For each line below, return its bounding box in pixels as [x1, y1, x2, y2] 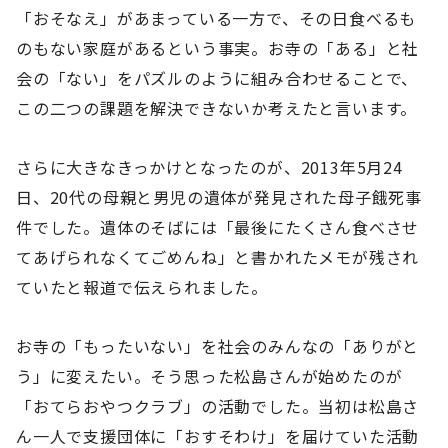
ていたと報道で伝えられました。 [16, 274, 268, 299]
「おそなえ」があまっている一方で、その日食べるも [16, 6, 417, 31]
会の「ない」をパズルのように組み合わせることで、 [16, 66, 419, 91]
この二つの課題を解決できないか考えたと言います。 [16, 96, 418, 121]
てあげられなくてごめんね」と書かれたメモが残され [16, 244, 420, 269]
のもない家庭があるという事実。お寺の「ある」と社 [16, 36, 420, 61]
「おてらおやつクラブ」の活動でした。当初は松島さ [16, 393, 420, 418]
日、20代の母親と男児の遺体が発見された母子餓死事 [16, 184, 422, 209]
